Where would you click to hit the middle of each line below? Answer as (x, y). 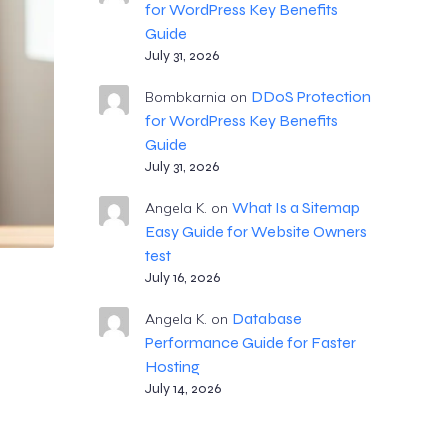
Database (266, 318)
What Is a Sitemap (295, 207)
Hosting (172, 366)
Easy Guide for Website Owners (255, 231)
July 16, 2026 (182, 277)
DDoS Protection (310, 96)
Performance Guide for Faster (250, 342)
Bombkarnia (185, 97)
